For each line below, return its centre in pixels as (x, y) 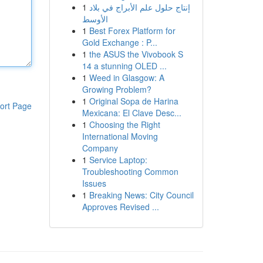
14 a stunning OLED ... (124, 66)
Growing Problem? (117, 89)
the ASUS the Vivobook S (136, 54)
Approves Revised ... (120, 207)
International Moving (120, 136)
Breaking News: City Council (141, 195)
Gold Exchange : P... (119, 42)
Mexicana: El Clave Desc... (131, 113)
